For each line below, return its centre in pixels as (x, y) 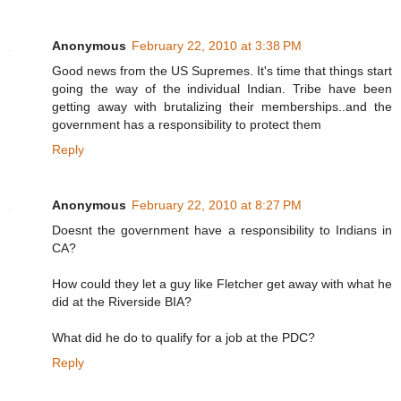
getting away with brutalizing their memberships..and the (222, 106)
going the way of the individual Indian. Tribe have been (222, 88)
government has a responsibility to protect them (187, 124)
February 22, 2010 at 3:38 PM (217, 45)
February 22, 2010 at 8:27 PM (217, 205)
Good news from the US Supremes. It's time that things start (222, 70)
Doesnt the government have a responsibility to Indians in (222, 230)
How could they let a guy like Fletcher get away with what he (222, 283)
